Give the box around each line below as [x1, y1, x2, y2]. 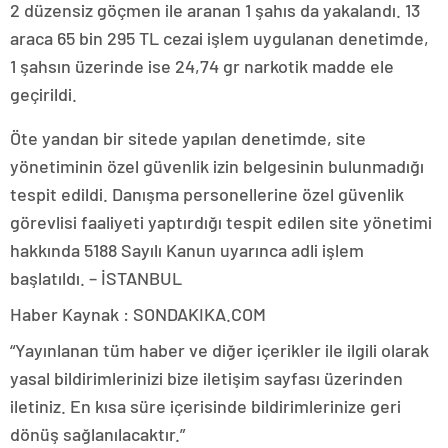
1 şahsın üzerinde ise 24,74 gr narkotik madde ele [10, 54, 394, 77]
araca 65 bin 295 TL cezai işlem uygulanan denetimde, [10, 26, 429, 49]
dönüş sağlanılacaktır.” [10, 422, 185, 445]
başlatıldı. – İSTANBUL [10, 266, 182, 289]
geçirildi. [10, 82, 77, 105]
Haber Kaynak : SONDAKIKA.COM [10, 302, 266, 325]
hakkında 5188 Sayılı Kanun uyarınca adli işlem [10, 238, 364, 261]
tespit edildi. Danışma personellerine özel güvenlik [10, 182, 404, 205]
